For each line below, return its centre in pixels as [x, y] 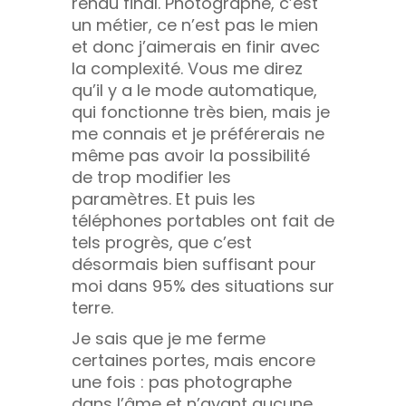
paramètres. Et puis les [164, 198]
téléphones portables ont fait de [203, 220]
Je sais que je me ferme [169, 338]
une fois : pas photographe [182, 382]
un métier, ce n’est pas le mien [195, 24]
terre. [92, 307]
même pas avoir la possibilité [191, 155]
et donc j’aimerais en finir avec [196, 46]
